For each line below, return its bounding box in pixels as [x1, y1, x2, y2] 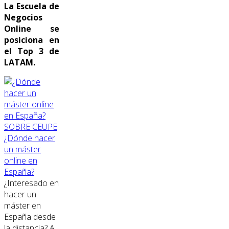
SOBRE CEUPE [4, 121, 57, 132]
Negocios [4, 12, 42, 23]
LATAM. [4, 57, 35, 68]
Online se [4, 23, 59, 34]
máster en [4, 200, 41, 211]
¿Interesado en [4, 177, 59, 189]
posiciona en [4, 34, 59, 45]
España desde [4, 211, 56, 222]
